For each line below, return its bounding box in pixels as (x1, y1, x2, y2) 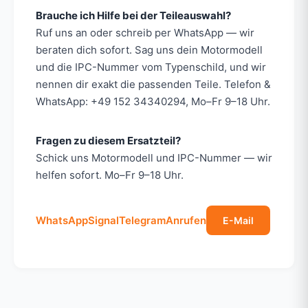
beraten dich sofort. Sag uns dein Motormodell (36, 43, 263, 56)
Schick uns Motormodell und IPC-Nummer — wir (36, 151, 272, 164)
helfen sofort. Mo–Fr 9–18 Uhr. (36, 168, 184, 181)
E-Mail (223, 214, 254, 226)
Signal (88, 213, 119, 227)
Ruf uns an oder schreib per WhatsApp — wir (36, 25, 254, 39)
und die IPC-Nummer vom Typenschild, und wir (36, 60, 266, 74)
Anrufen (166, 213, 206, 227)
